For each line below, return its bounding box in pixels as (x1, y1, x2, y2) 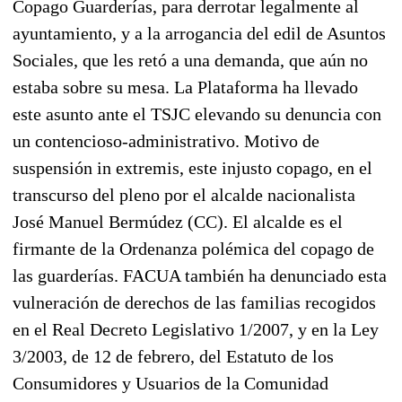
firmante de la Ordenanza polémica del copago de (13, 238, 374, 258)
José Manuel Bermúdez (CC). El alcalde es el (13, 211, 343, 232)
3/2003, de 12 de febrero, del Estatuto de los (13, 345, 334, 366)
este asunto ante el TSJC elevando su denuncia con (13, 103, 381, 124)
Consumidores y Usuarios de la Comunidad (13, 372, 328, 393)
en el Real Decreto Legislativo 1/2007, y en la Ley (13, 319, 379, 339)
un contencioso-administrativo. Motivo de (13, 130, 319, 151)
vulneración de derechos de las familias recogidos (13, 292, 376, 312)
